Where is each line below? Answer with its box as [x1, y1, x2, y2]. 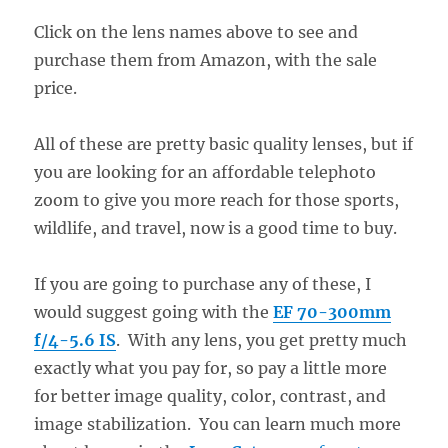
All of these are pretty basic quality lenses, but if [34, 133, 414, 154]
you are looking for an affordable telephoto [34, 161, 377, 182]
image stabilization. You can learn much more [34, 413, 402, 434]
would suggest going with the [34, 301, 274, 322]
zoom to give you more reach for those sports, [34, 189, 400, 210]
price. [34, 77, 78, 98]
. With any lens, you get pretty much [116, 329, 408, 350]
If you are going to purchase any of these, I [34, 273, 372, 294]
